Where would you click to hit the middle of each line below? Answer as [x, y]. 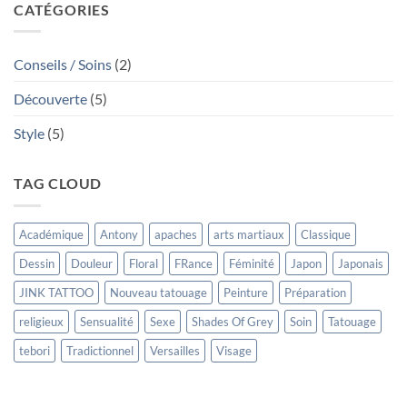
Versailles [175, 350]
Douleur [92, 263]
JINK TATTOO [56, 292]
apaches [176, 234]
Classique [326, 234]
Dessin [37, 263]
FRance [194, 263]
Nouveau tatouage [159, 292]
